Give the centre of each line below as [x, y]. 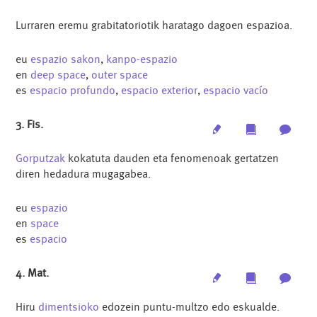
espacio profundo [73, 91]
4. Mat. [33, 272]
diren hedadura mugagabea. [83, 174]
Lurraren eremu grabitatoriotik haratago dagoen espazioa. [154, 25]
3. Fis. [30, 125]
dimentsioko [69, 306]
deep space [58, 75]
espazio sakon [66, 59]
